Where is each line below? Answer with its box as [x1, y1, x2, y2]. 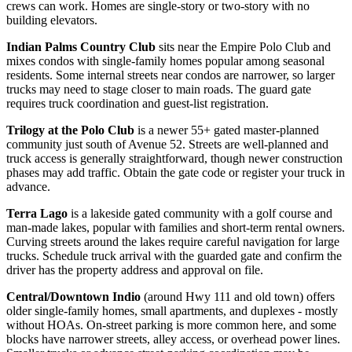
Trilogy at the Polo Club [6, 123, 134, 137]
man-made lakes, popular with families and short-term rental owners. [6, 220, 345, 234]
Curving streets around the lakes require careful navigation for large [6, 234, 339, 248]
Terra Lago [6, 206, 68, 220]
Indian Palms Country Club [6, 39, 156, 53]
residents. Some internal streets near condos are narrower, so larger [6, 68, 335, 82]
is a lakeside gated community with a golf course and [68, 206, 332, 220]
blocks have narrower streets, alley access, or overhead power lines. [6, 332, 340, 346]
